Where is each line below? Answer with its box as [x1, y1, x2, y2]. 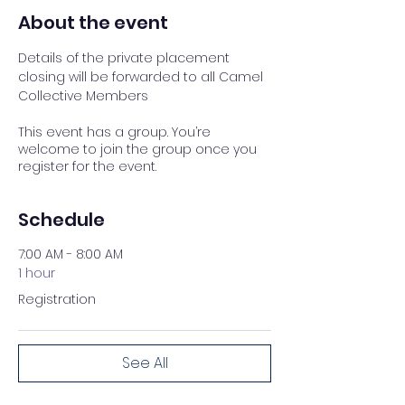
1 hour [18, 263, 55, 282]
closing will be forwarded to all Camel [18, 67, 267, 86]
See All [121, 352, 168, 373]
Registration [18, 289, 96, 308]
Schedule [18, 206, 105, 232]
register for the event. [18, 156, 156, 175]
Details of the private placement [18, 48, 233, 67]
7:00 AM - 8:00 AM [18, 244, 123, 263]
